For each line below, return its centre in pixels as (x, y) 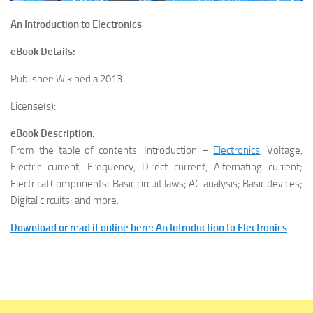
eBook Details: (43, 51)
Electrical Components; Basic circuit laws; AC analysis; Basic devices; (156, 183)
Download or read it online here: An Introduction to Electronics (149, 227)
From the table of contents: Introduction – (112, 150)
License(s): (33, 106)
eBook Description (51, 133)
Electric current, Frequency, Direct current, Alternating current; (156, 167)
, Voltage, (281, 150)
